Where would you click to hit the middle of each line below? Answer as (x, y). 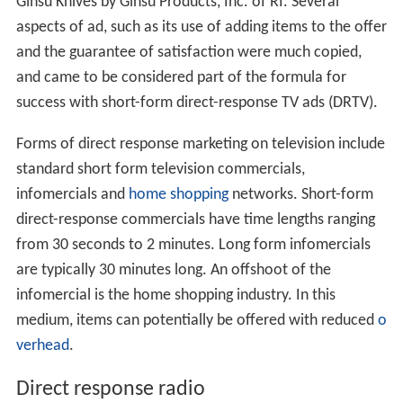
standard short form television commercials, (160, 170)
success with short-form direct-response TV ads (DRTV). (197, 103)
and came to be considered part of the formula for (181, 78)
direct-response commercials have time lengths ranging (195, 220)
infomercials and (72, 195)
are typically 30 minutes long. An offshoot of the (173, 271)
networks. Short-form (300, 195)
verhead (42, 346)
